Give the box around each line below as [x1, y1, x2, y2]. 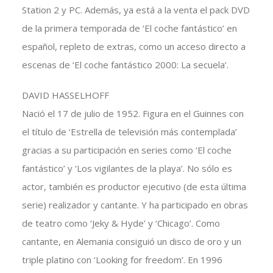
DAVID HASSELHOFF [21, 89, 109, 102]
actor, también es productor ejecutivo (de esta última [21, 180, 246, 193]
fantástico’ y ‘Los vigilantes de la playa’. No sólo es [21, 162, 232, 175]
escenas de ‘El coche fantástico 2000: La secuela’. [21, 58, 229, 71]
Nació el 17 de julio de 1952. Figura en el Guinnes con [21, 107, 244, 120]
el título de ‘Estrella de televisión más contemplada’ [21, 126, 237, 138]
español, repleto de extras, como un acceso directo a [21, 40, 246, 53]
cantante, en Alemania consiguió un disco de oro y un [21, 235, 241, 248]
